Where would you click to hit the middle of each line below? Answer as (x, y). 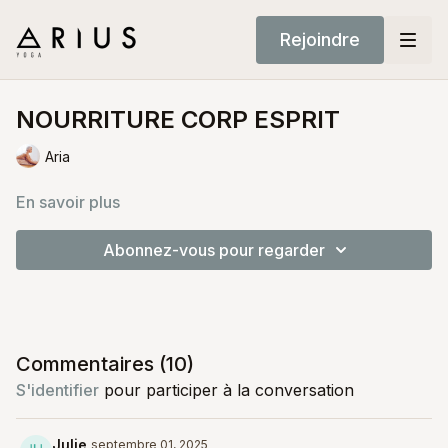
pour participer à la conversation (226, 390)
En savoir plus (68, 202)
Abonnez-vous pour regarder (214, 250)
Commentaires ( (91, 364)
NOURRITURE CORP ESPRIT (178, 119)
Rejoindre (320, 39)
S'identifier (57, 390)
